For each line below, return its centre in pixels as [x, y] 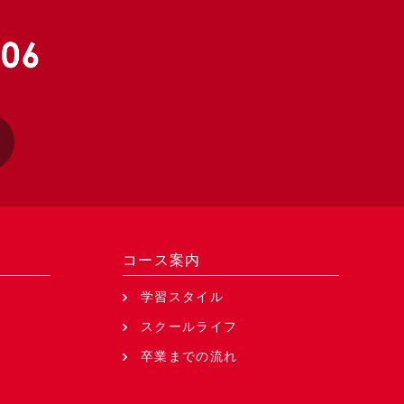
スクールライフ [189, 326]
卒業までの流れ [189, 356]
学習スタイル [182, 296]
